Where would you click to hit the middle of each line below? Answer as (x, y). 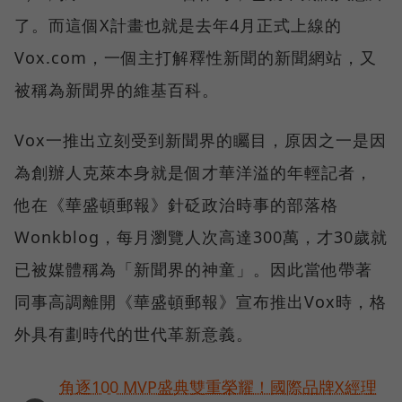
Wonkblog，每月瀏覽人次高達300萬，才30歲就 (201, 237)
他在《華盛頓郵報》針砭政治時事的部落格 (176, 205)
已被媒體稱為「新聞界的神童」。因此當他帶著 (193, 270)
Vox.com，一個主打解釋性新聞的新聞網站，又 (196, 58)
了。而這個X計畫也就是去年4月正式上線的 (178, 26)
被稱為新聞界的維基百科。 (117, 90)
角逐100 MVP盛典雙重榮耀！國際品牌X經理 (218, 387)
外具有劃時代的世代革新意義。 (134, 334)
